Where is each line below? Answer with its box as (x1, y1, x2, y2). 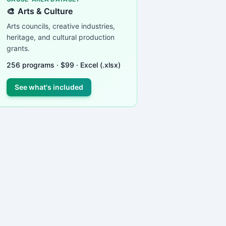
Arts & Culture (18, 6, 73, 16)
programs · (20, 60, 61, 69)
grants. (7, 43, 30, 52)
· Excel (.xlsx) (74, 60, 121, 69)
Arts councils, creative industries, (7, 21, 115, 30)
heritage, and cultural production (7, 32, 115, 41)
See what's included (15, 82, 83, 91)
